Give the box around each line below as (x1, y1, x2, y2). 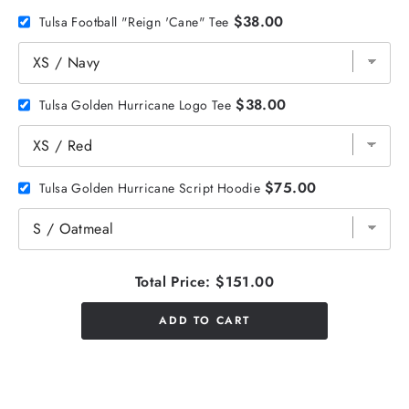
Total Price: (135, 271, 211, 293)
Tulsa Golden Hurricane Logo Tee (39, 95, 232, 114)
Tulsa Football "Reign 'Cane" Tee (39, 12, 229, 31)
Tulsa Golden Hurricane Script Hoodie (39, 178, 261, 197)
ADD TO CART (159, 312, 250, 330)
